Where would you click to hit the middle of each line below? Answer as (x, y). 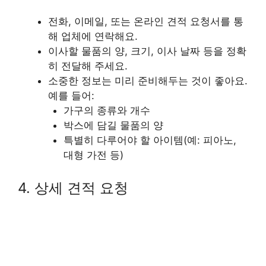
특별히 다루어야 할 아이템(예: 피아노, (150, 140)
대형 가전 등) (93, 155)
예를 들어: (71, 95)
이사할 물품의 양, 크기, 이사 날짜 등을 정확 (147, 51)
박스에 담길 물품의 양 (113, 125)
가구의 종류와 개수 (107, 110)
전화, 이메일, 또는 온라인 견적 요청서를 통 (146, 21)
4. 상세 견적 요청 (73, 188)
